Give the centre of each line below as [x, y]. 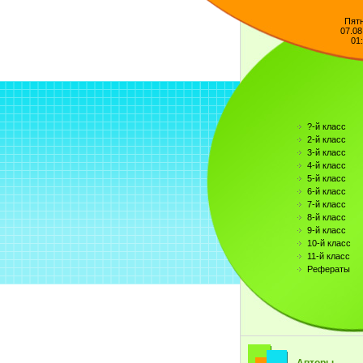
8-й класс [326, 217]
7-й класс [326, 204]
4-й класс [326, 165]
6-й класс [326, 191]
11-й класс [328, 256]
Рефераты [328, 269]
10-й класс [329, 243]
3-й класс [326, 152]
